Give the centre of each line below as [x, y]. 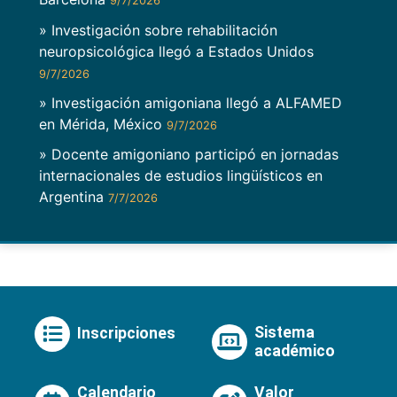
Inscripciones [126, 334]
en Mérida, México [103, 124]
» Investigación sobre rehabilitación [158, 30]
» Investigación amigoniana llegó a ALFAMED [191, 102]
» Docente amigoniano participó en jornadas [189, 154]
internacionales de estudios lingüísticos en [181, 175]
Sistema [284, 332]
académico [295, 350]
